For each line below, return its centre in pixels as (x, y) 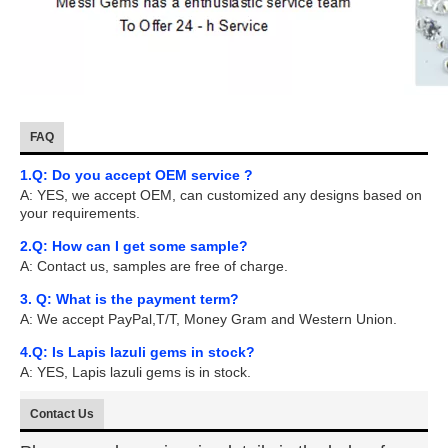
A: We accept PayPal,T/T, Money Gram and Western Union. (208, 319)
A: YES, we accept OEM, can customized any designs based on (221, 195)
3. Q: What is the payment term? (129, 299)
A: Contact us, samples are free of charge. (154, 266)
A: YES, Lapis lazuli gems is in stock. (135, 372)
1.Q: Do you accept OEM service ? (136, 175)
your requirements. (80, 213)
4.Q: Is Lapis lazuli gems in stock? (137, 352)
